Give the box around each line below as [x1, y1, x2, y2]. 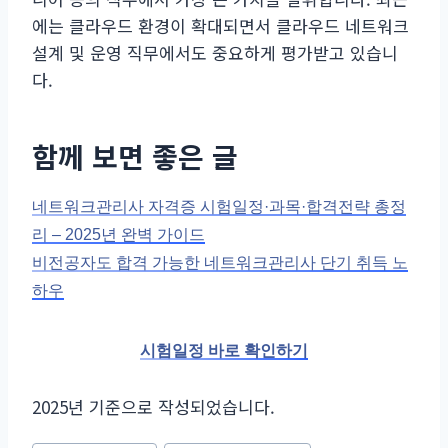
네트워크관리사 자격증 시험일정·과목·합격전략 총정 [32, 197, 406, 215]
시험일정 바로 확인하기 [140, 341, 308, 359]
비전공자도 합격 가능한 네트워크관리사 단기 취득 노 [32, 253, 408, 271]
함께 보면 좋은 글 [32, 135, 238, 176]
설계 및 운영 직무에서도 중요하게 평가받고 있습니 [32, 39, 398, 65]
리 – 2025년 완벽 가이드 [32, 225, 205, 243]
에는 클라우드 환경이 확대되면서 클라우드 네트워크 [32, 12, 409, 38]
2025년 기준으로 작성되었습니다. [32, 393, 275, 419]
